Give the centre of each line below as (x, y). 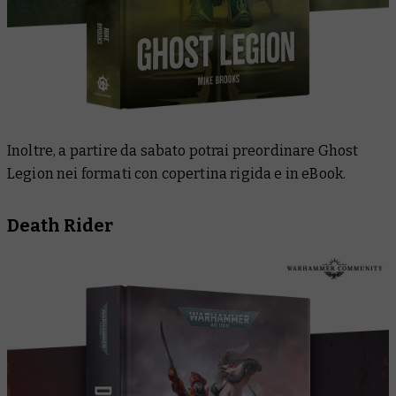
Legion (30, 173)
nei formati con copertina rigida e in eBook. (200, 173)
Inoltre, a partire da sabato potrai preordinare (163, 150)
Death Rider (60, 225)
